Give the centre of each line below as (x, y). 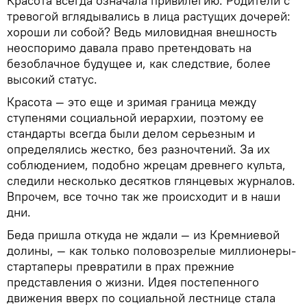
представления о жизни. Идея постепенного (133, 282)
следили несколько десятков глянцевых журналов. (151, 181)
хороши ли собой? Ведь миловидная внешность (142, 32)
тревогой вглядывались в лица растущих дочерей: (149, 16)
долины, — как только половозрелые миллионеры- (151, 251)
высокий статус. (52, 79)
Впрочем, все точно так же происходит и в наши (144, 197)
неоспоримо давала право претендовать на (129, 48)
